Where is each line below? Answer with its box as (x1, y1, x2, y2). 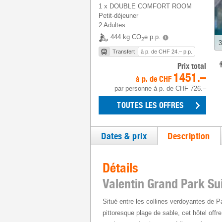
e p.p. (144, 33, 161, 41)
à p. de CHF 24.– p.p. (141, 49, 192, 55)
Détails (103, 160, 138, 175)
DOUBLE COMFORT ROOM (110, 2, 192, 10)
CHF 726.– (175, 85, 206, 92)
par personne (114, 85, 152, 92)
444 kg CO (111, 33, 141, 41)
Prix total (177, 61, 206, 71)
